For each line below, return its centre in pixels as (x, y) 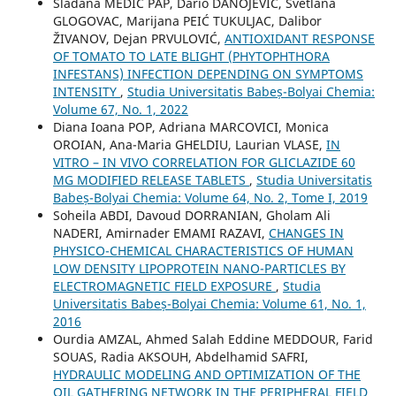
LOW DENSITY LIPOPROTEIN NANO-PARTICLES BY (199, 268)
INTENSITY (86, 91)
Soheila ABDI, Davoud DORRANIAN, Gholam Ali (191, 215)
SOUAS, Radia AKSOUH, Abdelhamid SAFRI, (180, 356)
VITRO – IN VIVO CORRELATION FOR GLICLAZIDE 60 (204, 162)
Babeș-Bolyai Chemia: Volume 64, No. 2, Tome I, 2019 (210, 197)
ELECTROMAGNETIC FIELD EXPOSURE (164, 286)
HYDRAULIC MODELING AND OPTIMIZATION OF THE (206, 374)
